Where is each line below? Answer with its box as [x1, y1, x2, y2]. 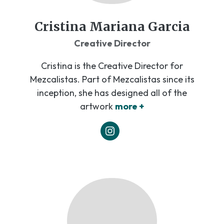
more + [115, 100, 144, 112]
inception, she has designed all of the [37, 87, 187, 99]
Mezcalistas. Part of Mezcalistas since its [29, 73, 194, 85]
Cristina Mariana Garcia [34, 18, 190, 35]
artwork [80, 100, 113, 112]
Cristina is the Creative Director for [41, 60, 183, 72]
